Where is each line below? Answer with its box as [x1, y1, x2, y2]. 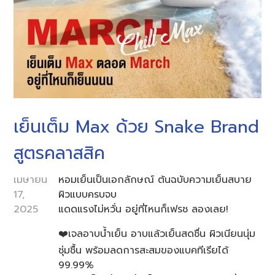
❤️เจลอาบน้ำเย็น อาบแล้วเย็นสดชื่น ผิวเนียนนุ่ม [58, 227, 255, 242]
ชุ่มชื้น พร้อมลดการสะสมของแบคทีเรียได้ [58, 243, 228, 258]
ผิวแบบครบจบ [58, 187, 117, 203]
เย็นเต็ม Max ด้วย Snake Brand [14, 114, 260, 141]
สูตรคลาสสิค [14, 140, 106, 167]
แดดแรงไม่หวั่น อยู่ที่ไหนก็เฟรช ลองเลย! [58, 202, 228, 217]
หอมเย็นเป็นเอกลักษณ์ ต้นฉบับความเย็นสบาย [58, 172, 252, 188]
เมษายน [14, 172, 48, 188]
